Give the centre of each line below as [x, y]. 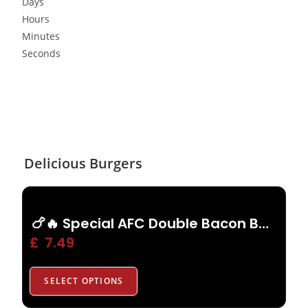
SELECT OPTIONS [84, 281]
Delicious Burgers [84, 163]
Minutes [41, 36]
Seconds [42, 53]
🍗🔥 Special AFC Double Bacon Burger [264, 223]
